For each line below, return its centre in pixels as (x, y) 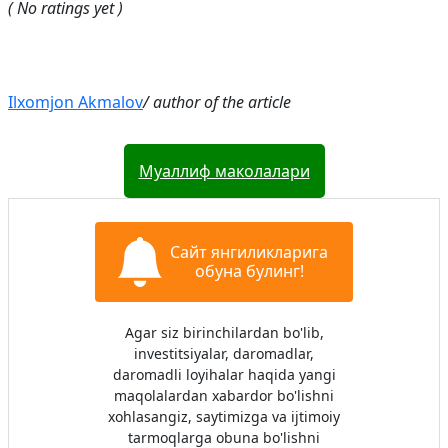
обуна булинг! (249, 271)
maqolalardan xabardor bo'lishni (224, 395)
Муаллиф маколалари (224, 171)
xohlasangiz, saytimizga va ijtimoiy (224, 416)
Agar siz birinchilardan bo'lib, (224, 332)
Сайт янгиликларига (249, 252)
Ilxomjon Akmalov (75, 102)
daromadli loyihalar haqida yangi (224, 374)
